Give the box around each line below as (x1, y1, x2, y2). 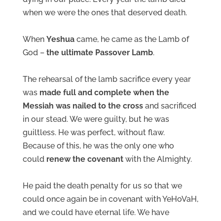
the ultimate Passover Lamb (46, 47, 153, 57)
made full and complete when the (39, 87, 169, 97)
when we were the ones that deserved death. (23, 7, 187, 17)
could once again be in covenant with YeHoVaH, (23, 194, 198, 204)
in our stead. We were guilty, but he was (23, 114, 169, 124)
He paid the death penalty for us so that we (23, 181, 182, 190)
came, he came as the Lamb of (74, 34, 189, 44)
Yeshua (46, 34, 74, 44)
